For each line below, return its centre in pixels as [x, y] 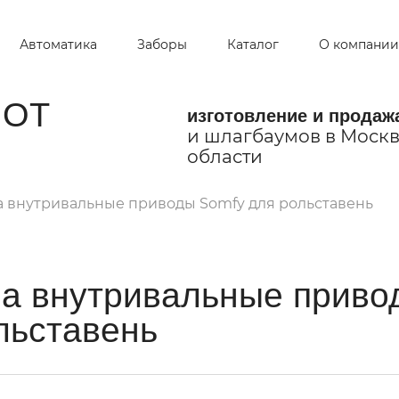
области [224, 156]
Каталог [252, 45]
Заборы [162, 45]
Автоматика [58, 45]
